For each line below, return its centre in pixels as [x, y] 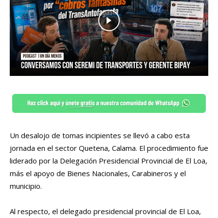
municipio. [27, 186]
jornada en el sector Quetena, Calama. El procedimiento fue [109, 148]
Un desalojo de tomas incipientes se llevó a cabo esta [100, 136]
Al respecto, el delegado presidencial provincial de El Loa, [105, 211]
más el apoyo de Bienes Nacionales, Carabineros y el [98, 173]
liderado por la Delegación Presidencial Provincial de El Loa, [109, 161]
